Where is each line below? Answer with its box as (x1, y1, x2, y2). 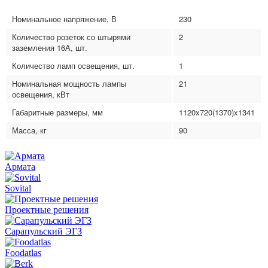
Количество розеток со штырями (12, 31, 130, 42)
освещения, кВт (12, 88, 69, 100)
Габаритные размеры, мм (12, 106, 103, 118)
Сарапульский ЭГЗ (5, 226, 82, 236)
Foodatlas (5, 247, 41, 258)
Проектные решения (5, 204, 89, 215)
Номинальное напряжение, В (12, 13, 117, 25)
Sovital (5, 182, 31, 193)
